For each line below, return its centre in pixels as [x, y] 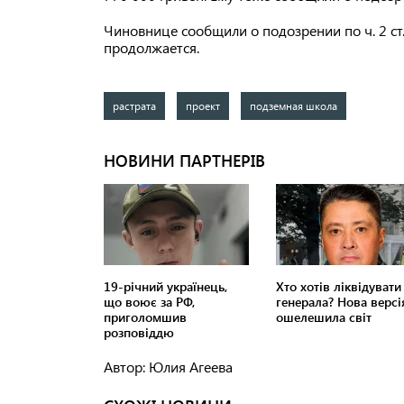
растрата [134, 106]
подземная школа [293, 106]
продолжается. [151, 48]
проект [202, 106]
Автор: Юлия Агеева [168, 367]
